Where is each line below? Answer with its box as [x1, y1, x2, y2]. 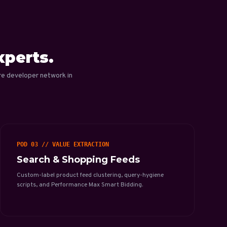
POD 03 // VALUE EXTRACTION [17, 141, 109, 148]
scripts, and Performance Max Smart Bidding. [17, 181, 143, 189]
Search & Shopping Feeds [17, 154, 140, 165]
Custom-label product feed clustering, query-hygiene [17, 171, 164, 179]
